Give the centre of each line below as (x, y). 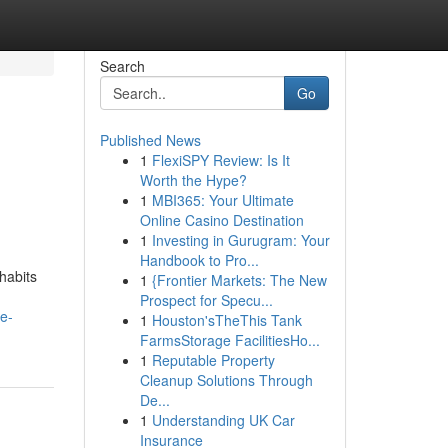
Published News (150, 140)
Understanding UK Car (223, 420)
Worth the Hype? (193, 180)
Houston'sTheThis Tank (226, 320)
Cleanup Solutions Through (226, 380)
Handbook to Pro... (199, 260)
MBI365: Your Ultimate (222, 200)
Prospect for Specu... (206, 300)
